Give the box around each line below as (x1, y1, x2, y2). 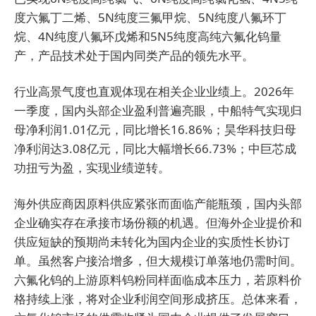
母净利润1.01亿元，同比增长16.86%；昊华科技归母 (14, 121, 296, 138)
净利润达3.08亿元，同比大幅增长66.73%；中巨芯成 (14, 140, 296, 157)
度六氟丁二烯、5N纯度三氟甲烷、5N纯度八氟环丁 (14, 8, 286, 25)
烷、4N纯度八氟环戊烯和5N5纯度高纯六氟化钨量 (14, 28, 281, 44)
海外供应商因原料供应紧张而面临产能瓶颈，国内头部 (14, 195, 302, 212)
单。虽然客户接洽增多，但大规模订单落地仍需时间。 (14, 252, 302, 269)
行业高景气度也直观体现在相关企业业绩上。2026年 (14, 83, 294, 99)
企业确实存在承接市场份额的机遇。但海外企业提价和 (14, 214, 302, 231)
